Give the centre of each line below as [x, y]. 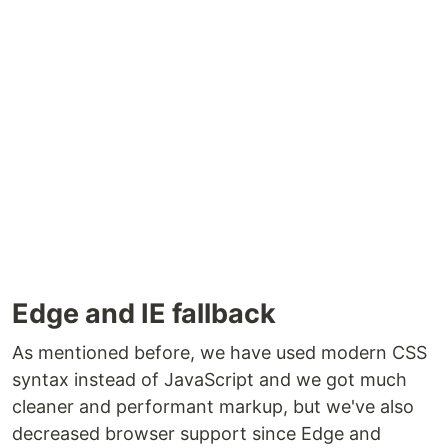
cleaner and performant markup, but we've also [213, 406]
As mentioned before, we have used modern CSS [219, 352]
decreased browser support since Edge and [196, 433]
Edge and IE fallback [144, 313]
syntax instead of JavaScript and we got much [209, 379]
